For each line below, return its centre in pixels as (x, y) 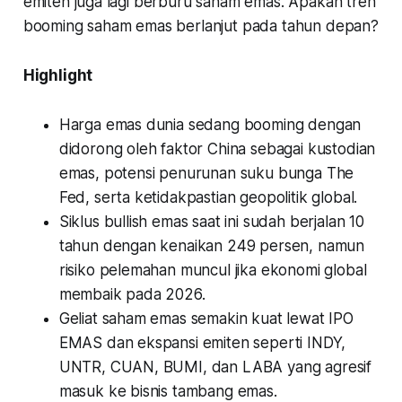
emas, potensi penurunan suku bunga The (206, 174)
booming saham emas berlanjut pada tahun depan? (201, 26)
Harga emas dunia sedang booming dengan (210, 125)
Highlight (58, 76)
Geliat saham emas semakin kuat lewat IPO (206, 319)
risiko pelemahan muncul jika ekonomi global (213, 271)
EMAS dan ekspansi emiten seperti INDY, (202, 343)
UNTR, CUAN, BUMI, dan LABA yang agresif (215, 367)
